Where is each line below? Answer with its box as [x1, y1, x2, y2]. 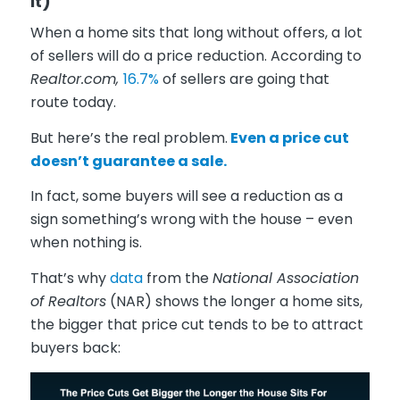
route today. [29, 92, 116, 113]
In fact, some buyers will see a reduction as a [29, 186, 343, 207]
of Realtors [29, 291, 106, 312]
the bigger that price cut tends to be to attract [29, 314, 363, 335]
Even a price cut [227, 127, 349, 148]
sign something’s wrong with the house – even [29, 209, 353, 230]
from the [142, 268, 212, 288]
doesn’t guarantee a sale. [29, 150, 227, 171]
